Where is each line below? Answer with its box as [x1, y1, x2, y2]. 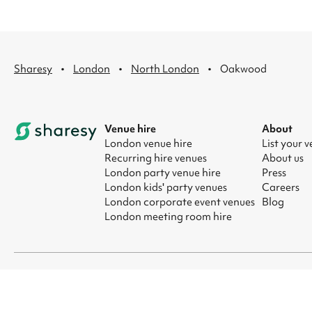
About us [262, 150, 304, 165]
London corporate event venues [104, 194, 255, 209]
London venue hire [104, 136, 192, 150]
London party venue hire [104, 165, 221, 180]
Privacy [142, 273, 178, 288]
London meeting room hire [104, 209, 232, 224]
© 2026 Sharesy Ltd [14, 273, 107, 288]
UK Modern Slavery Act [180, 273, 293, 288]
